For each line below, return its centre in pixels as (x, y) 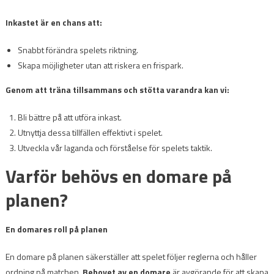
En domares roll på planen (56, 229)
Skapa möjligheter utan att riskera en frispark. (100, 65)
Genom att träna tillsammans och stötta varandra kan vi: (117, 89)
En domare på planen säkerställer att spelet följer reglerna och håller (131, 256)
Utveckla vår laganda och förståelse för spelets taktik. (115, 147)
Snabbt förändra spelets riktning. (78, 50)
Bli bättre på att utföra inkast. (69, 117)
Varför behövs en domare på (118, 176)
